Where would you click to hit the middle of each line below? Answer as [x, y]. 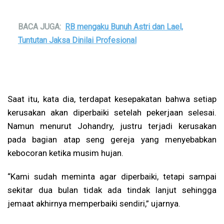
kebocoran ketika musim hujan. [65, 153]
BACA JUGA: [39, 26]
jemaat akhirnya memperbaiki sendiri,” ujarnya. [94, 203]
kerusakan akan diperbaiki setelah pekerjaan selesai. [112, 112]
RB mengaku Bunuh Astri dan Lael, [124, 26]
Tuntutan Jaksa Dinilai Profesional [77, 40]
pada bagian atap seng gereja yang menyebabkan [112, 139]
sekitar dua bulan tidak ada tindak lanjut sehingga [112, 190]
